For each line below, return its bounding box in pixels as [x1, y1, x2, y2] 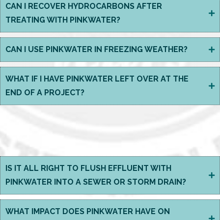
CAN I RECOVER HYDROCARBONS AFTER [5, 1, 162, 11]
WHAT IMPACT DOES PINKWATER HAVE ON [5, 207, 170, 216]
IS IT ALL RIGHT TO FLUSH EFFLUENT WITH [5, 164, 171, 173]
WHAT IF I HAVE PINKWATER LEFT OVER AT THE [5, 74, 189, 83]
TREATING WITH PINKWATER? [5, 15, 120, 25]
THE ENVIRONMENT [34, 136, 186, 155]
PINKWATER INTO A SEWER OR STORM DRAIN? [5, 177, 186, 187]
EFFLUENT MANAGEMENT [5, 115, 206, 135]
